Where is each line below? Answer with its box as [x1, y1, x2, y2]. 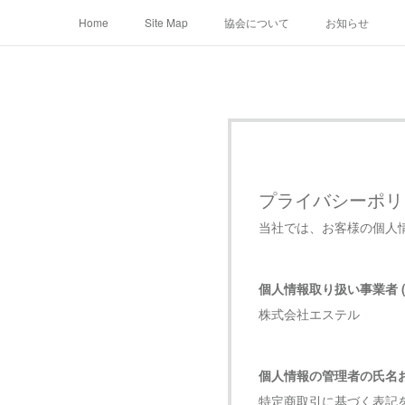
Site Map [144, 14, 188, 30]
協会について [223, 14, 289, 30]
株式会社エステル [259, 305, 360, 323]
